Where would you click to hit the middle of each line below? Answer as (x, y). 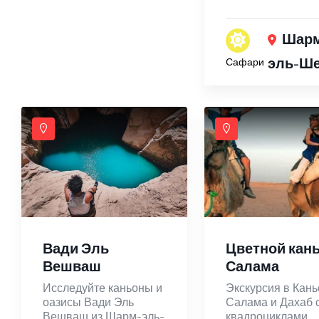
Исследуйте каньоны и (103, 288)
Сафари (245, 62)
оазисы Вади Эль (88, 302)
